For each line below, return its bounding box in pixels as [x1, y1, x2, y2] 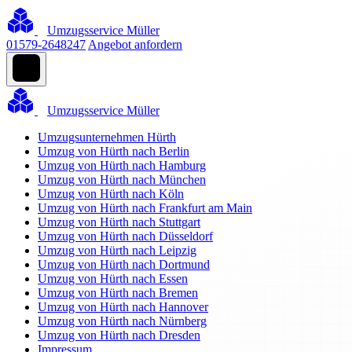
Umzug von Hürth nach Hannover [38, 300, 208, 313]
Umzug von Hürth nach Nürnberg [38, 314, 207, 328]
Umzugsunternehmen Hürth [38, 130, 176, 144]
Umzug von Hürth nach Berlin [38, 145, 189, 158]
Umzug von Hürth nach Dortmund [38, 258, 210, 271]
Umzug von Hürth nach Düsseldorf [38, 229, 213, 243]
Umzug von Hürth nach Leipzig [38, 244, 196, 257]
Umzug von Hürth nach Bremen [38, 286, 198, 299]
